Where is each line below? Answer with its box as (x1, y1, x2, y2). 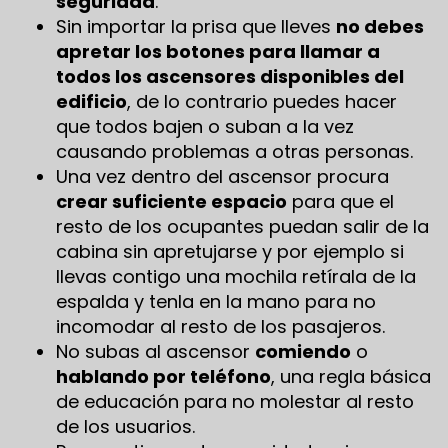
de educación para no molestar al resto (56, 388, 414, 414)
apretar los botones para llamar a (56, 38, 380, 64)
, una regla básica (271, 363, 431, 389)
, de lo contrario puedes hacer (127, 88, 397, 114)
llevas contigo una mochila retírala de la (56, 263, 416, 289)
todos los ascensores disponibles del (56, 63, 404, 89)
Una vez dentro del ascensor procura (56, 163, 389, 189)
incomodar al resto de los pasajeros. (56, 313, 385, 339)
